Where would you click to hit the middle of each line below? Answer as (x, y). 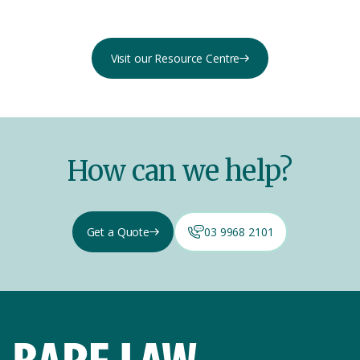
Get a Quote (118, 232)
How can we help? (180, 171)
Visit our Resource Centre (175, 59)
